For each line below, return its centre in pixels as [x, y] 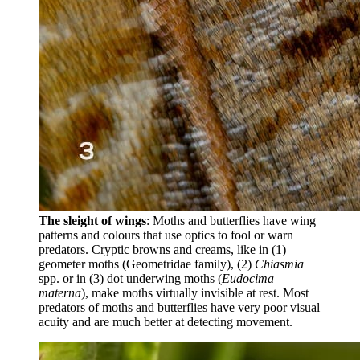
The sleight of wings [92, 220]
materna [60, 292]
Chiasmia [279, 264]
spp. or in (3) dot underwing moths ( [130, 278]
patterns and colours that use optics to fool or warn [166, 235]
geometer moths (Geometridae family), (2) [147, 264]
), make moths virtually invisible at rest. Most [195, 292]
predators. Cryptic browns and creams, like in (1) [162, 249]
